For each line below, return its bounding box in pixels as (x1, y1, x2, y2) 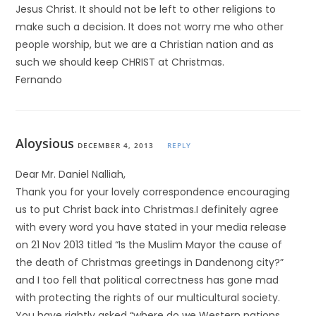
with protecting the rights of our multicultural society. (16, 291, 281, 305)
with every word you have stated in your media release (16, 220, 287, 234)
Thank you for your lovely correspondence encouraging (16, 185, 291, 199)
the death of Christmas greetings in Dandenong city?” (16, 255, 284, 269)
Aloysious (16, 135, 75, 152)
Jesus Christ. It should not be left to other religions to (16, 2, 276, 16)
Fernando (16, 73, 63, 87)
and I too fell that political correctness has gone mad (16, 273, 279, 287)
